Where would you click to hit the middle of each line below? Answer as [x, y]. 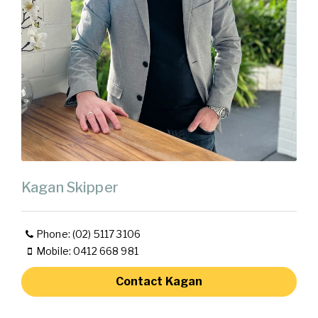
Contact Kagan [159, 281]
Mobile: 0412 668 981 [87, 251]
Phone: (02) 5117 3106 [88, 234]
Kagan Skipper [70, 187]
